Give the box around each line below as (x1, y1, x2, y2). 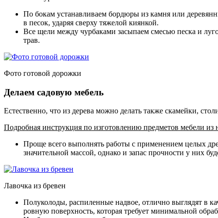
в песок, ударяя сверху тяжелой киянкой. (23, 18, 159, 27)
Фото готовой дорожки (4, 69, 81, 77)
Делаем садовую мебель (4, 87, 104, 97)
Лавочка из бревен (4, 182, 66, 190)
